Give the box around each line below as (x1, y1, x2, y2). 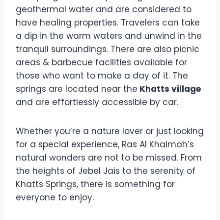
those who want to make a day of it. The (16, 70, 188, 82)
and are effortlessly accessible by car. (16, 96, 178, 109)
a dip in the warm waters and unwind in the (16, 30, 202, 42)
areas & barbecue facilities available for (16, 56, 187, 69)
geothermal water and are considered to (16, 3, 192, 16)
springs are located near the (16, 83, 137, 95)
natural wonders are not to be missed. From (16, 152, 202, 164)
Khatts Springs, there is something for (16, 178, 175, 191)
